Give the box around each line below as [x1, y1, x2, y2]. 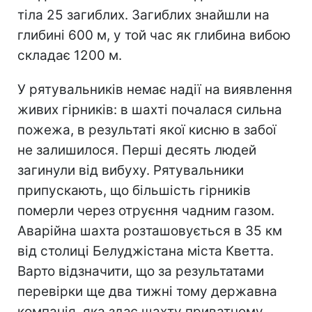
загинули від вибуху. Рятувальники [17, 162, 244, 178]
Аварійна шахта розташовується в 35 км [17, 222, 282, 239]
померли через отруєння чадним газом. [17, 202, 274, 219]
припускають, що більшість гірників [17, 182, 251, 198]
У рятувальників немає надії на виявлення [17, 81, 292, 97]
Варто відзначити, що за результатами [17, 263, 264, 279]
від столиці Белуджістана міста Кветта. [17, 242, 274, 259]
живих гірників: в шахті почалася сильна [17, 101, 282, 118]
